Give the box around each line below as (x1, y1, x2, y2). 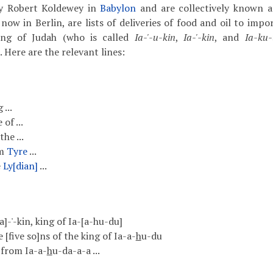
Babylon (100, 1, 136, 15)
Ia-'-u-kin (134, 30, 175, 44)
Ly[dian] (2, 159, 38, 172)
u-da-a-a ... (52, 244, 100, 257)
